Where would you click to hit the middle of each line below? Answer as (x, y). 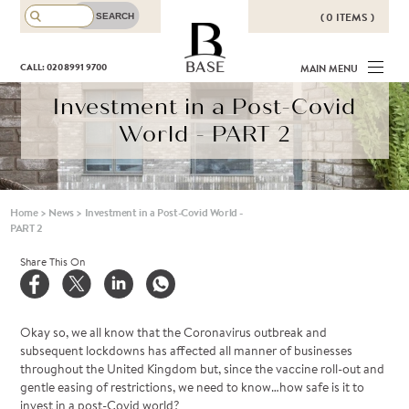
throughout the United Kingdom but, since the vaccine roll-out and (203, 369)
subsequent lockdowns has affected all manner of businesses (187, 351)
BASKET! (283, 77)
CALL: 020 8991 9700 (63, 67)
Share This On (53, 262)
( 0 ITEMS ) (347, 17)
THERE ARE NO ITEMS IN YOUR (283, 62)
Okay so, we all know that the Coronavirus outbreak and (174, 333)
